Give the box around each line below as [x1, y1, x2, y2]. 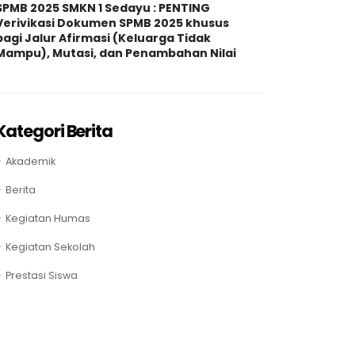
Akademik [6, 154, 55, 168]
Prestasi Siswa [6, 268, 78, 282]
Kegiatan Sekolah [6, 239, 95, 254]
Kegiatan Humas [6, 211, 90, 225]
